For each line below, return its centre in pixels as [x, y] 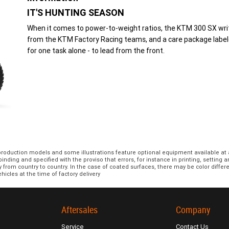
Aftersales [79, 210]
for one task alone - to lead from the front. [96, 51]
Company [193, 210]
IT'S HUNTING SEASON [75, 13]
